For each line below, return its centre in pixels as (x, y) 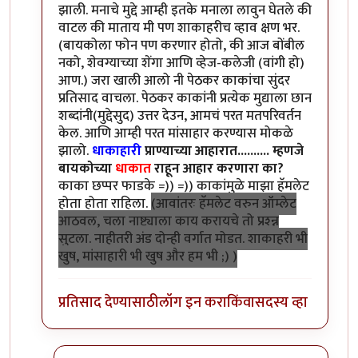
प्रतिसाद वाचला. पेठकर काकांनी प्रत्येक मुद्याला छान (185, 98)
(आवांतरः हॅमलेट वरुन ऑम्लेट (224, 203)
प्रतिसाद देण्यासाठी (109, 303)
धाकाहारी (118, 151)
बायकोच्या (87, 168)
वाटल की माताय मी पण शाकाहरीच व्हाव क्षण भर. (179, 28)
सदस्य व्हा (281, 303)
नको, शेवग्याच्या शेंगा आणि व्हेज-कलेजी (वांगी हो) (181, 63)
